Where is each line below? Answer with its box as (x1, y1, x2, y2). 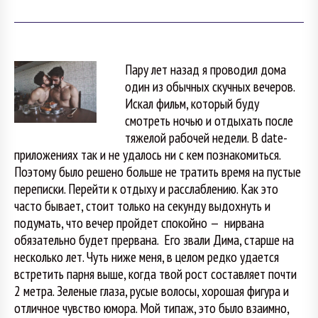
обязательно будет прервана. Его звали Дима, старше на (14, 230, 294, 248)
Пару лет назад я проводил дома (124, 60, 286, 78)
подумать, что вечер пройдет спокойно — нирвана (14, 213, 264, 231)
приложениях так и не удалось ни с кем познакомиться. (14, 145, 280, 163)
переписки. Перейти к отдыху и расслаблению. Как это (14, 179, 278, 197)
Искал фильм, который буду (124, 94, 259, 112)
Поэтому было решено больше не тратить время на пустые (14, 162, 301, 180)
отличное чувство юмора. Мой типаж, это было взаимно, (14, 298, 289, 317)
